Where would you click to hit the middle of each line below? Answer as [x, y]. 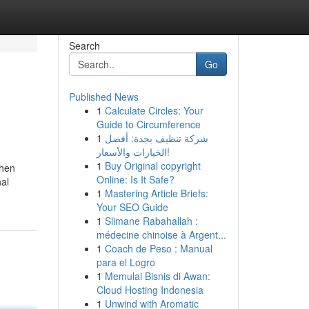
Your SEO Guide [132, 207]
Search [84, 46]
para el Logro [126, 262]
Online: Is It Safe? [135, 179]
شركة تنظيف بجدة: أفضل [156, 138]
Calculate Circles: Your [154, 110]
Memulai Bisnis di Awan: [157, 276]
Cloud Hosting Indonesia [150, 290]
